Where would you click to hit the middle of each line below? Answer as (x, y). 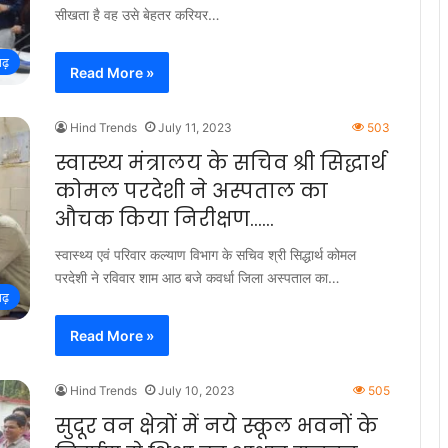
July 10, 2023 (196, 390)
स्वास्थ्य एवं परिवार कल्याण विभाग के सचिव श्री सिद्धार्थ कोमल (205, 254)
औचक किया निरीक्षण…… (164, 219)
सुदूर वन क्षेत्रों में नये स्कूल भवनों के (216, 426)
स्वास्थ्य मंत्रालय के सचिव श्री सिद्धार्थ (220, 163)
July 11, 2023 (195, 127)
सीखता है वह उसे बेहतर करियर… (137, 14)
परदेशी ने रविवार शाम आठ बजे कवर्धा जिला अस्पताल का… (197, 277)
